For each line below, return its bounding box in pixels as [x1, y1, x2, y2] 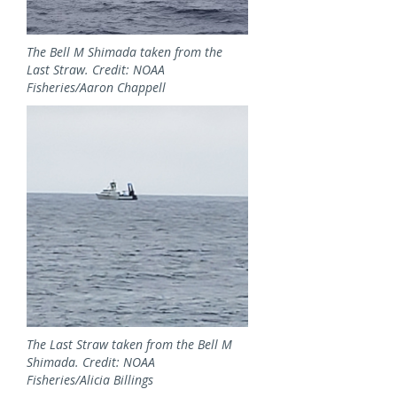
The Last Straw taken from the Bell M [27, 336, 232, 354]
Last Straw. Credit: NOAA [27, 61, 165, 79]
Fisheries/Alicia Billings [27, 371, 153, 389]
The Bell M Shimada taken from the [27, 43, 222, 61]
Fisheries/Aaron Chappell [27, 79, 166, 97]
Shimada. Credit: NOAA [27, 354, 155, 371]
